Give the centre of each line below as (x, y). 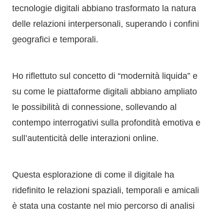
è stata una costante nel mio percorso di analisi (103, 138)
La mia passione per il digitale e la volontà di (98, 206)
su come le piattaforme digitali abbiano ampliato (105, 24)
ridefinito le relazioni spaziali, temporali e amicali (106, 122)
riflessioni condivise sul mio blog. (76, 169)
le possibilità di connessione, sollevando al (94, 39)
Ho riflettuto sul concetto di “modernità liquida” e (105, 8)
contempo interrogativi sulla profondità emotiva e (106, 55)
